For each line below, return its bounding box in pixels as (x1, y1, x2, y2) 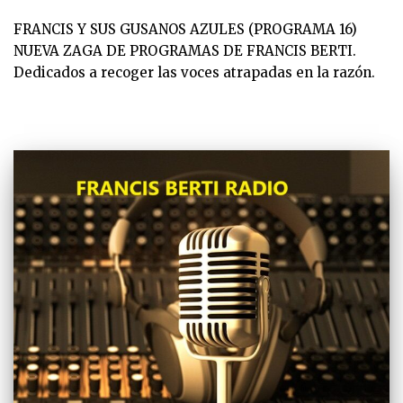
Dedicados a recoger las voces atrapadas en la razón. (13, 63, 390, 81)
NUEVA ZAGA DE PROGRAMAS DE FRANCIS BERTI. (13, 41, 356, 59)
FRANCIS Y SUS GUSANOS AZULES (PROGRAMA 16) (13, 20, 357, 38)
